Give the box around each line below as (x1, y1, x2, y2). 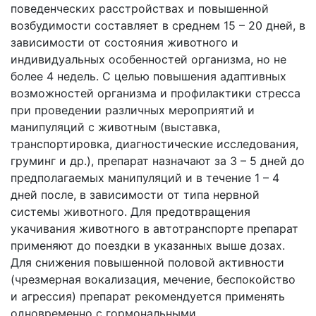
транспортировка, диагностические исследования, (11, 137, 298, 151)
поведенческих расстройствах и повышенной (11, 1, 269, 16)
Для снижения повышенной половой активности (11, 255, 284, 269)
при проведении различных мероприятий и (11, 103, 255, 117)
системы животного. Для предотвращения (11, 205, 250, 219)
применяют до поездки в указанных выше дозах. (11, 238, 285, 253)
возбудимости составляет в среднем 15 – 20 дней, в (11, 18, 305, 32)
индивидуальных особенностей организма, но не (11, 52, 286, 66)
